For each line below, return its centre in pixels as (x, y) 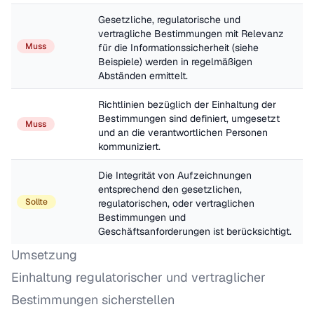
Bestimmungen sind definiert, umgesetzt (189, 118)
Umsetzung (44, 255)
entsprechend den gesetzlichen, (170, 189)
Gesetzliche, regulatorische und (169, 20)
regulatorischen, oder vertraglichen (176, 203)
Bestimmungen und (142, 217)
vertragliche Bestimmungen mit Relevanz (191, 34)
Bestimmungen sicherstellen (93, 300)
